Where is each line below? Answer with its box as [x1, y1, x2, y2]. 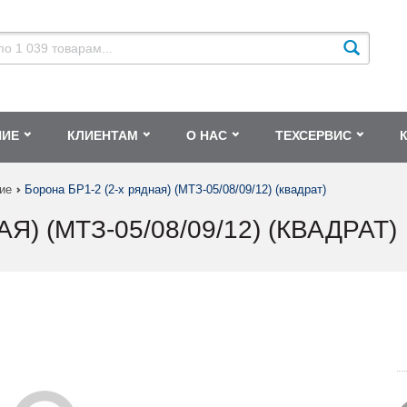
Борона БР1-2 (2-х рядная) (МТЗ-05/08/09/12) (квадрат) [25, 183, 326, 197]
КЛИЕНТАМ [67, 128, 138, 144]
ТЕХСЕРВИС [275, 128, 352, 144]
